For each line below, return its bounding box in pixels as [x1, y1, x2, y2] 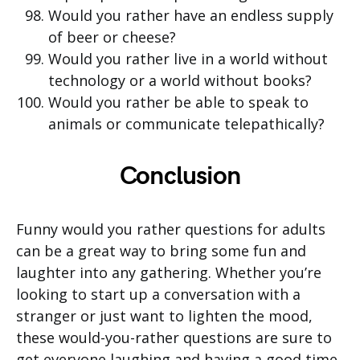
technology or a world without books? [48, 71, 312, 91]
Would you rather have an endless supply [48, 6, 333, 26]
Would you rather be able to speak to [48, 92, 309, 112]
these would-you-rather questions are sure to [16, 328, 332, 348]
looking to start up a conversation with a [16, 284, 301, 305]
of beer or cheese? [48, 27, 176, 47]
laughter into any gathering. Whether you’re [16, 263, 321, 283]
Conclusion [120, 161, 240, 193]
